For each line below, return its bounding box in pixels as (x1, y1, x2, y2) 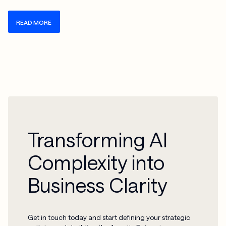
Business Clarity (28, 173, 167, 197)
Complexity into (28, 150, 165, 175)
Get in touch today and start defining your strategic (28, 212, 191, 221)
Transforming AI (28, 128, 168, 152)
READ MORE (16, 18, 52, 26)
